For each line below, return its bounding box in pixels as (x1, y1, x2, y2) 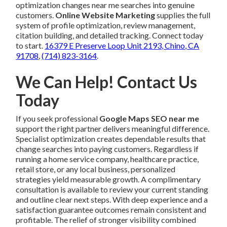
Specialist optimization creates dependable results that (16, 134, 206, 144)
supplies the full (155, 10, 211, 20)
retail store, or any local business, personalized (16, 164, 176, 174)
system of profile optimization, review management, (16, 20, 196, 30)
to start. (16, 41, 45, 51)
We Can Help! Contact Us (16, 72, 198, 92)
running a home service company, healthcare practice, (16, 154, 199, 164)
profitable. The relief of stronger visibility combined (16, 215, 197, 225)
